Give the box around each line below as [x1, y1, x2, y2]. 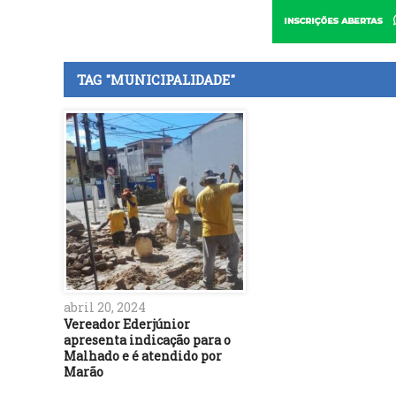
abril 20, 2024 [64, 298, 146, 316]
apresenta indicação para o [64, 331, 231, 348]
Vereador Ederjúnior [64, 315, 190, 332]
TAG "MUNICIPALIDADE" [77, 71, 235, 88]
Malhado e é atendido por [64, 346, 222, 364]
